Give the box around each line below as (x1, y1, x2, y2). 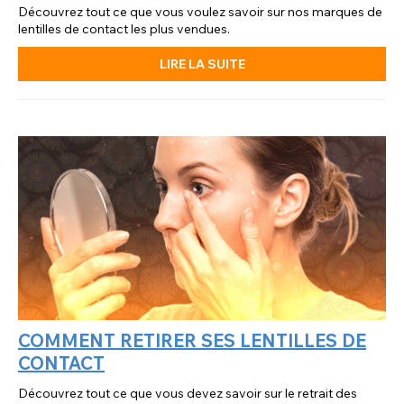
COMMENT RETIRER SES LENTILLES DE (18, 329, 366, 353)
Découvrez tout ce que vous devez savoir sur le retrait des (18, 385, 357, 402)
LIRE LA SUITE (159, 56, 245, 73)
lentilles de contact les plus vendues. (18, 21, 230, 38)
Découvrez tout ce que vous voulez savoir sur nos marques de (18, 4, 382, 21)
